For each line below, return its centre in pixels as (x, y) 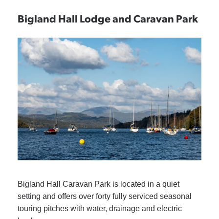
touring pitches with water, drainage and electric (99, 208)
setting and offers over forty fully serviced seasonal (104, 196)
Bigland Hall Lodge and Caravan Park (108, 18)
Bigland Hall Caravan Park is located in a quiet (98, 184)
